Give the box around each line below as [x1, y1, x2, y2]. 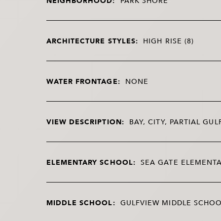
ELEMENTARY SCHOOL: [46, 156, 136, 168]
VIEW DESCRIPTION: [46, 115, 124, 127]
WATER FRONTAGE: [46, 75, 120, 87]
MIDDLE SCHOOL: [46, 196, 115, 208]
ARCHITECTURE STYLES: [46, 35, 139, 46]
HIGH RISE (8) [143, 35, 194, 46]
